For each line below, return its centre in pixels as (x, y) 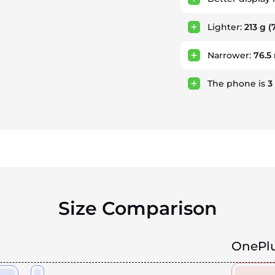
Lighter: (226, 27)
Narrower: (230, 55)
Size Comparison (137, 208)
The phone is (237, 83)
